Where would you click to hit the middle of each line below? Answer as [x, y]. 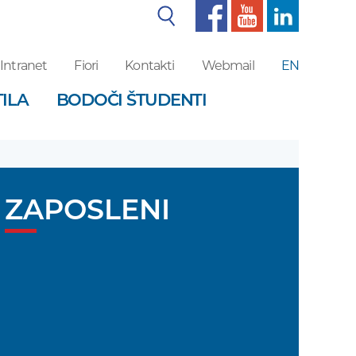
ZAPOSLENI [87, 209]
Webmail [228, 66]
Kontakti [150, 66]
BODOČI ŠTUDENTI [131, 100]
